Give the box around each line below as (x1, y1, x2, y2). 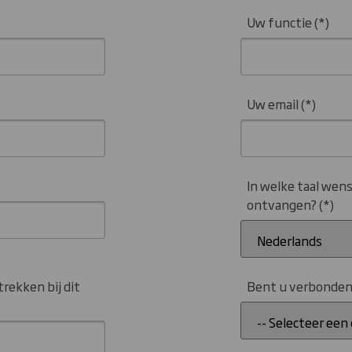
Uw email (247, 93, 299, 113)
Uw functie (247, 12, 313, 31)
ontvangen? (247, 194, 317, 214)
